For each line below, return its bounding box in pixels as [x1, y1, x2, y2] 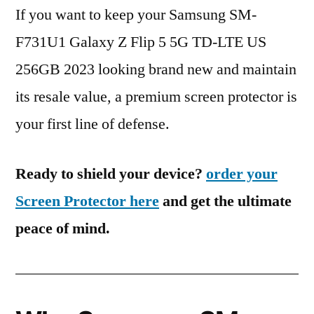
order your [206, 164, 278, 184]
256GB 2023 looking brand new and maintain [15, 60, 296, 79]
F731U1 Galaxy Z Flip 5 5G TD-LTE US [15, 32, 266, 52]
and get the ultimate [159, 191, 292, 211]
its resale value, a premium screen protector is [15, 87, 297, 107]
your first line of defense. [15, 114, 170, 134]
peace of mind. [15, 219, 110, 238]
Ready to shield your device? [15, 164, 206, 184]
